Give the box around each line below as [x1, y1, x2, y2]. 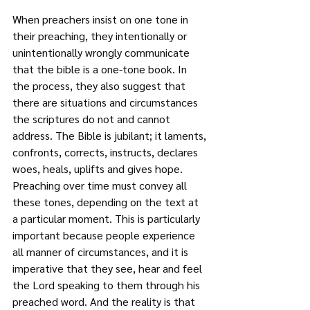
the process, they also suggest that [12, 78, 188, 93]
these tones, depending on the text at [12, 194, 201, 209]
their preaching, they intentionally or [12, 28, 190, 43]
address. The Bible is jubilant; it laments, [12, 128, 209, 143]
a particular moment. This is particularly [12, 211, 203, 226]
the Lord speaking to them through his [12, 277, 203, 292]
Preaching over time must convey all [12, 178, 190, 192]
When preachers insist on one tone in [12, 12, 191, 26]
